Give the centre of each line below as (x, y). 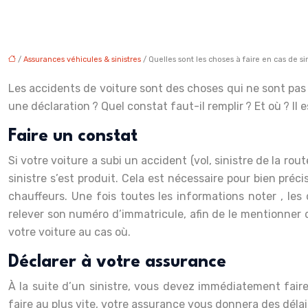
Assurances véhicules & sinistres (82, 59)
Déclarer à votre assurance (117, 262)
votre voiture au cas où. (69, 232)
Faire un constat (73, 136)
